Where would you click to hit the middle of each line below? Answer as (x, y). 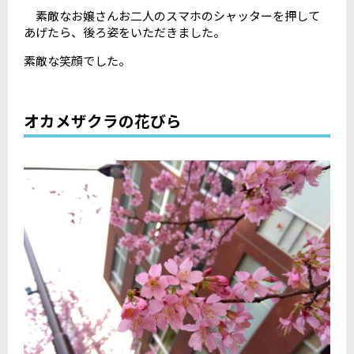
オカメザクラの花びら (103, 121)
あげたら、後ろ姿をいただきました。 (124, 32)
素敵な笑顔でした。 (77, 61)
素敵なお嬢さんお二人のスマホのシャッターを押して (172, 16)
